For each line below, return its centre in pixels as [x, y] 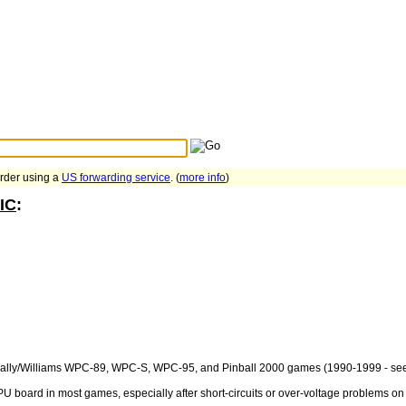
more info [203, 178]
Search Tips [261, 149]
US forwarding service [116, 178]
